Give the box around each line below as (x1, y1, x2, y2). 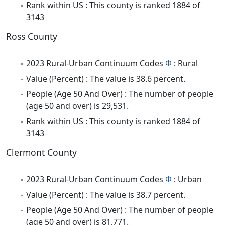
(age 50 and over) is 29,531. (26, 100, 129, 111)
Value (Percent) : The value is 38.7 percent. (26, 189, 185, 200)
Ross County (6, 30, 57, 43)
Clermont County (6, 146, 77, 159)
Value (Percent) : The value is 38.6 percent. (26, 73, 185, 84)
